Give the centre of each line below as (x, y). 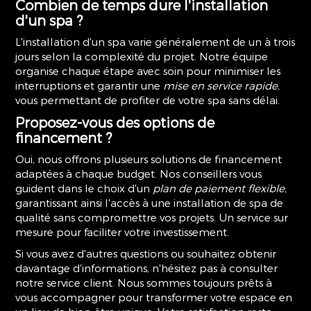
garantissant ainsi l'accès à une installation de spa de (150, 203)
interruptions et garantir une (90, 85)
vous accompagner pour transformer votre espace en (154, 297)
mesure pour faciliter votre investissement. (123, 232)
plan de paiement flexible (219, 188)
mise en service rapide (221, 85)
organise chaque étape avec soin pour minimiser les (148, 71)
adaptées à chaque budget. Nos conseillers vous (139, 174)
